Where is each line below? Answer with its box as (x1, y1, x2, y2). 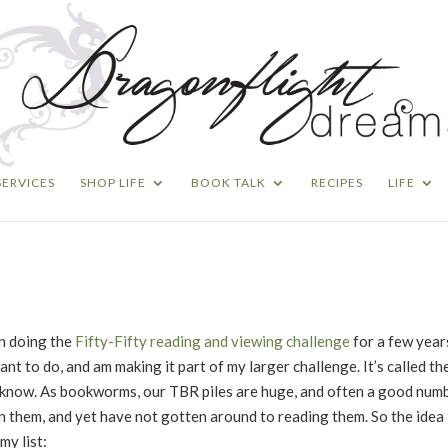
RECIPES (311, 175, 363, 190)
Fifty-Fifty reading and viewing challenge (75, 331, 350, 350)
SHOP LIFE (80, 175, 146, 190)
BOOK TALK (191, 175, 266, 190)
